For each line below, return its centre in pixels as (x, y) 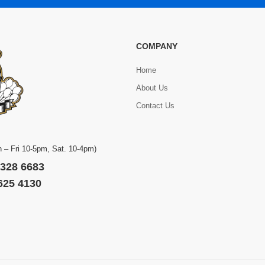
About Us (152, 88)
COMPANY (157, 46)
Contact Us (155, 106)
